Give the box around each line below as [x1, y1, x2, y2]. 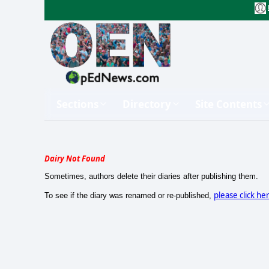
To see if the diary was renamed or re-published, [44, 190, 214, 200]
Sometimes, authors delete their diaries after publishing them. [44, 171, 258, 181]
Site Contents [195, 97, 262, 111]
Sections [56, 97, 98, 111]
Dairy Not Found [44, 153, 105, 164]
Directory [122, 97, 171, 111]
